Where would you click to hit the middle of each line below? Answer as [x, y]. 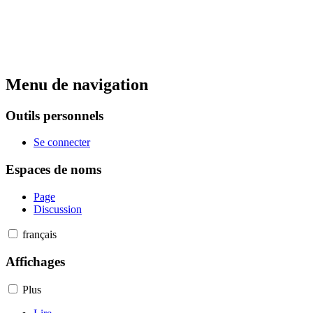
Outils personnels [54, 115]
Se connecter [62, 143]
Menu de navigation [77, 84]
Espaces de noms [53, 170]
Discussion [58, 209]
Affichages [35, 261]
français [39, 234]
